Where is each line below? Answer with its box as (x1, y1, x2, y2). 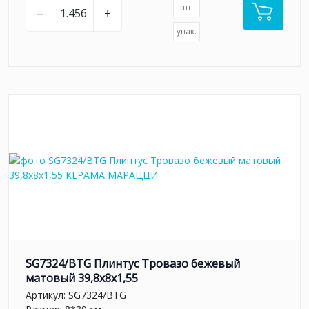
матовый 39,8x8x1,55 (26, 270, 138, 286)
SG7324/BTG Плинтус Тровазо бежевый (26, 255, 240, 271)
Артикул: (26, 288, 68, 302)
